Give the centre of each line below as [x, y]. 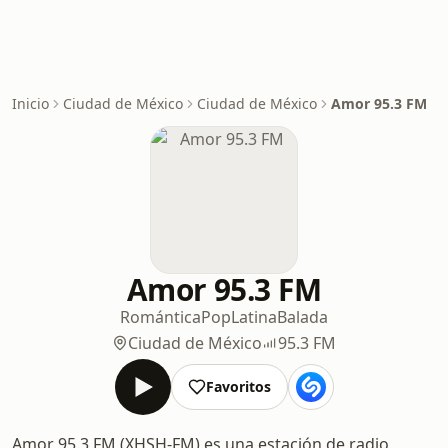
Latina [254, 317]
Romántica [160, 317]
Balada [302, 317]
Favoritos [238, 386]
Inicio [30, 103]
